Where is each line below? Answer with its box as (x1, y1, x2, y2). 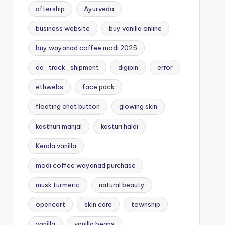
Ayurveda (83, 4, 114, 13)
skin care (84, 200, 112, 208)
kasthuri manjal (35, 122, 82, 130)
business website (35, 24, 90, 32)
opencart (35, 200, 65, 208)
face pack (82, 82, 115, 91)
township (131, 200, 160, 208)
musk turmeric (35, 180, 80, 189)
